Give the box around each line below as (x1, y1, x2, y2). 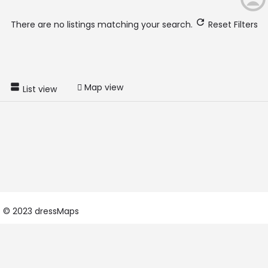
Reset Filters (205, 19, 258, 31)
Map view (84, 81, 123, 93)
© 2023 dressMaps (3, 205, 79, 217)
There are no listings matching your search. (10, 19, 195, 31)
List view (23, 83, 57, 95)
